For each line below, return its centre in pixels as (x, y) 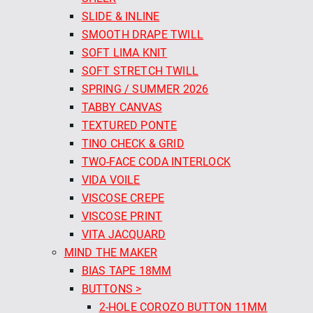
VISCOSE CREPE (123, 198)
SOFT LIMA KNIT (124, 52)
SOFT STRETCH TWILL (140, 71)
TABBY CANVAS (122, 107)
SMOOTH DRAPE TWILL (143, 34)
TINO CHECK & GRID (133, 143)
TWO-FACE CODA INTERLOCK (156, 161)
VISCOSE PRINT (122, 216)
